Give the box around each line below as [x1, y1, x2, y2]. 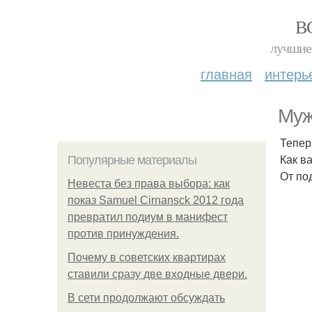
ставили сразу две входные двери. [68, 268, 247, 280]
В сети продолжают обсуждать [68, 292, 225, 304]
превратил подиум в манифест [68, 211, 228, 223]
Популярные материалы [68, 153, 196, 167]
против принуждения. [68, 228, 179, 240]
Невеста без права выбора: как [68, 178, 230, 189]
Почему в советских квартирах [68, 251, 226, 263]
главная [201, 63, 252, 84]
